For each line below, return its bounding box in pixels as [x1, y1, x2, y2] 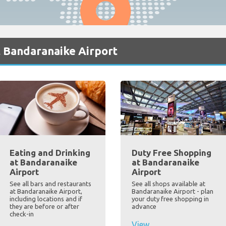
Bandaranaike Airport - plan [132, 188, 213, 195]
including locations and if [9, 195, 82, 203]
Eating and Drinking [9, 148, 90, 158]
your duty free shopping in [132, 195, 209, 203]
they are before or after [9, 203, 79, 210]
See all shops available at [132, 180, 205, 188]
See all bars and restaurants [9, 180, 91, 188]
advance [132, 203, 156, 210]
